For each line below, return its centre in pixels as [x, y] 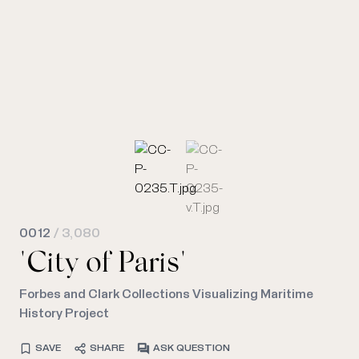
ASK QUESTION [192, 348]
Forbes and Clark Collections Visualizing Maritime [166, 294]
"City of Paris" [103, 265]
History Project [64, 313]
